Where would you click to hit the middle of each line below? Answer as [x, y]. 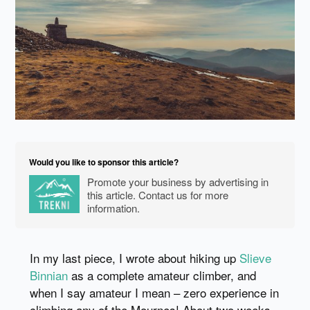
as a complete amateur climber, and [162, 275]
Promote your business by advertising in [177, 181]
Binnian [48, 275]
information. [113, 208]
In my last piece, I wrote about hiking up [134, 257]
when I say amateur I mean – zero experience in [154, 292]
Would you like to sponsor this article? [104, 162]
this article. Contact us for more [157, 194]
